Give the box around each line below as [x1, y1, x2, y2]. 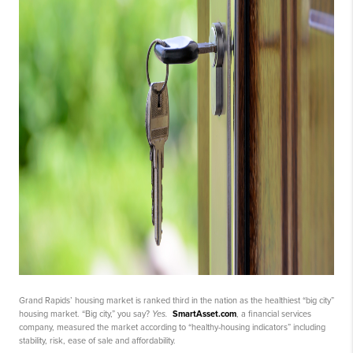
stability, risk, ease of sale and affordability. [19, 336, 176, 347]
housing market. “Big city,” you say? [19, 309, 152, 320]
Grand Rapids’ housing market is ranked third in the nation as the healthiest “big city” [19, 295, 334, 307]
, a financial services [236, 309, 311, 320]
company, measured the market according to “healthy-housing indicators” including [19, 322, 325, 333]
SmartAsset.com [173, 309, 236, 320]
